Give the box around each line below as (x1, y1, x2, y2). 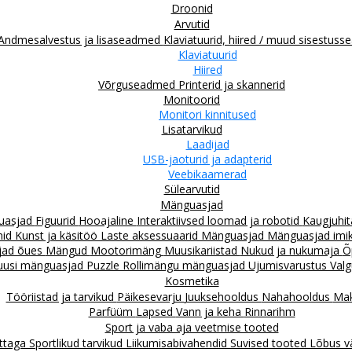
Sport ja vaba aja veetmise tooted (104, 319, 279, 335)
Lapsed (135, 303, 176, 319)
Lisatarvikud (161, 121, 222, 137)
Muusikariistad (163, 242, 240, 258)
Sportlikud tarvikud (29, 335, 126, 350)
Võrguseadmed (98, 76, 178, 92)
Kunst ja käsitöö (15, 227, 101, 243)
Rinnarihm (244, 303, 295, 319)
